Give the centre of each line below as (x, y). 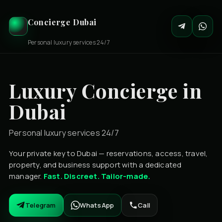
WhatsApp (97, 205)
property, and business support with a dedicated (95, 165)
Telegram (41, 205)
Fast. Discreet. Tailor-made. (97, 176)
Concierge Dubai (62, 22)
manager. (26, 176)
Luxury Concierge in (106, 90)
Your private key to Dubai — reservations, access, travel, (109, 153)
